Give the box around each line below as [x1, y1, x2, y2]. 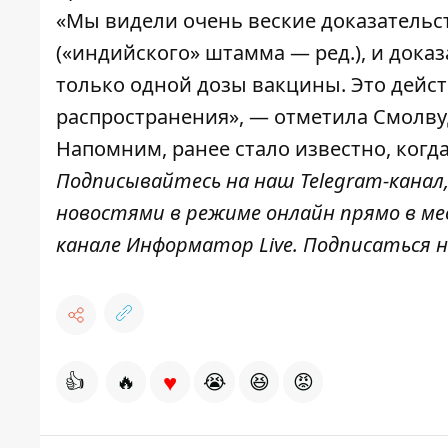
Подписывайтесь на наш [56, 167, 300, 194]
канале [56, 231, 126, 258]
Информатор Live [126, 231, 293, 258]
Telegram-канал [300, 167, 444, 194]
